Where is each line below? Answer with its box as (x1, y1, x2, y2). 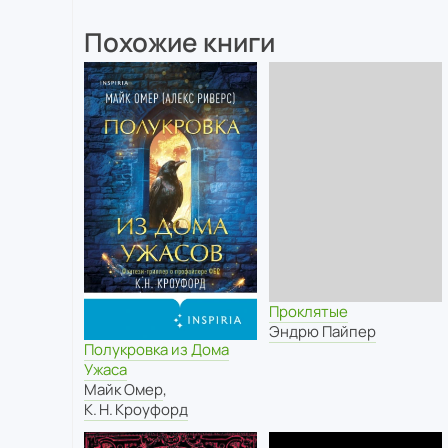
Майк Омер (84, 379, 163, 401)
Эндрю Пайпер (268, 321, 376, 342)
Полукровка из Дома (84, 339, 229, 361)
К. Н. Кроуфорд (84, 399, 188, 421)
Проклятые (268, 301, 348, 322)
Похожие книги (84, 24, 275, 60)
